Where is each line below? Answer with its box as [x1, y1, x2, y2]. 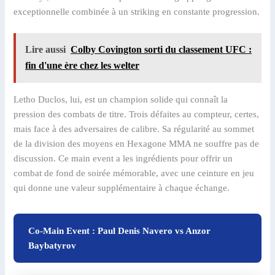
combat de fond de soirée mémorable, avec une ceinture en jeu [14, 168, 255, 178]
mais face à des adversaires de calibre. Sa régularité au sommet [14, 123, 255, 134]
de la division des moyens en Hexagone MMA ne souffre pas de [14, 138, 260, 149]
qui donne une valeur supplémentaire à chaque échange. [14, 182, 230, 193]
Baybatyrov [28, 240, 77, 250]
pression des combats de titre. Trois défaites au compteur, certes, [14, 109, 260, 119]
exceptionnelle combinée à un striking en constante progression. [14, 6, 260, 17]
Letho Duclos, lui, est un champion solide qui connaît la [14, 94, 228, 104]
